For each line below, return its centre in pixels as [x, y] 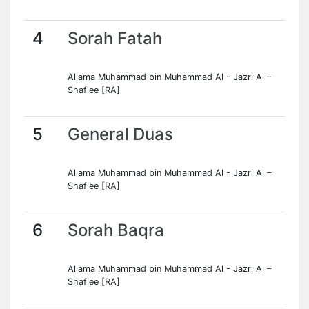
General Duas [120, 134]
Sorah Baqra [116, 230]
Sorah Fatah [115, 38]
